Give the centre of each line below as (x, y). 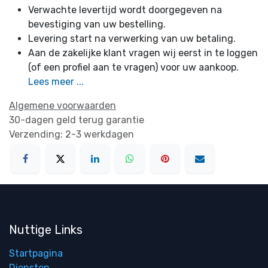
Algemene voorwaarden (63, 106)
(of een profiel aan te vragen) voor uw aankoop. (133, 68)
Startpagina (36, 253)
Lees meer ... (56, 82)
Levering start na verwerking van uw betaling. (132, 39)
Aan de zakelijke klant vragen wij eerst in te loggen (143, 53)
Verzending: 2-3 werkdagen (71, 135)
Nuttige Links (46, 229)
